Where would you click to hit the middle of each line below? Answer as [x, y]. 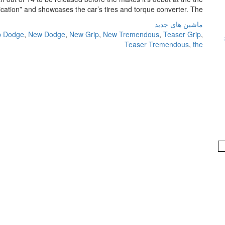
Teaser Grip [182, 34]
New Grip [84, 34]
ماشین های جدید [179, 24]
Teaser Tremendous [157, 44]
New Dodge [47, 34]
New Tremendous [131, 34]
